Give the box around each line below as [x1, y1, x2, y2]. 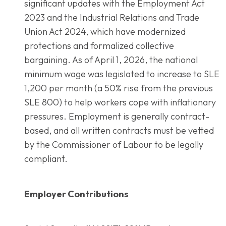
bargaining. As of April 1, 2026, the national [24, 53, 198, 66]
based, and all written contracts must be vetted [24, 124, 214, 136]
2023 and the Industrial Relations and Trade [24, 11, 199, 23]
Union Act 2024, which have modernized [24, 25, 186, 37]
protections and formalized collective [24, 39, 174, 51]
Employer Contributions [24, 188, 129, 200]
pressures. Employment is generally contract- [24, 110, 209, 122]
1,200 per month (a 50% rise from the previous [24, 82, 213, 94]
